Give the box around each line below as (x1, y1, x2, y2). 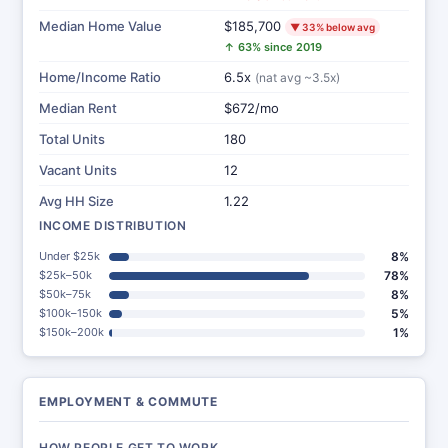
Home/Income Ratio (39, 69, 161, 85)
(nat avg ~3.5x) (255, 70, 340, 85)
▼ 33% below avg (290, 21, 375, 33)
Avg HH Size (39, 193, 114, 209)
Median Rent (39, 100, 117, 116)
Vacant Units (39, 162, 117, 178)
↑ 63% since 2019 (224, 40, 322, 54)
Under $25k (39, 249, 100, 263)
